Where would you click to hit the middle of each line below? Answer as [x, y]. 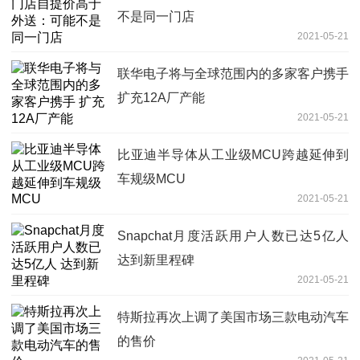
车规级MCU [151, 178]
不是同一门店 [156, 16]
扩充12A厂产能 [161, 97]
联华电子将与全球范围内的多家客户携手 [233, 73]
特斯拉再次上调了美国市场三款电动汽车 [233, 317]
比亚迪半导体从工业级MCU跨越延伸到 [233, 154]
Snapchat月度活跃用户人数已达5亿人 [233, 235]
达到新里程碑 [156, 260]
